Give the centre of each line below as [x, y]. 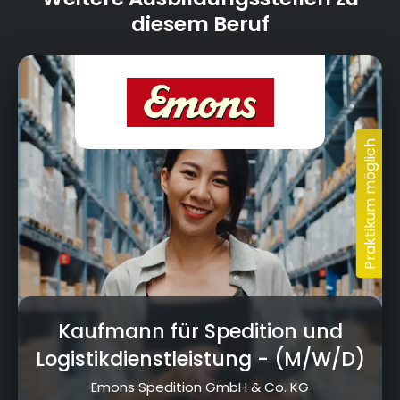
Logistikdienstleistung [143, 360]
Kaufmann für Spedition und [200, 332]
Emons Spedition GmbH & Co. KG [200, 387]
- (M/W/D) [308, 360]
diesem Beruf [200, 25]
